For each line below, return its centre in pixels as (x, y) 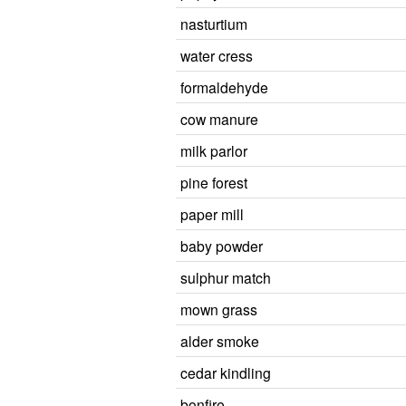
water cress (217, 55)
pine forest (214, 182)
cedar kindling (226, 372)
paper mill (212, 214)
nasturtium (214, 24)
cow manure (219, 119)
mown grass (219, 309)
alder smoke (220, 341)
